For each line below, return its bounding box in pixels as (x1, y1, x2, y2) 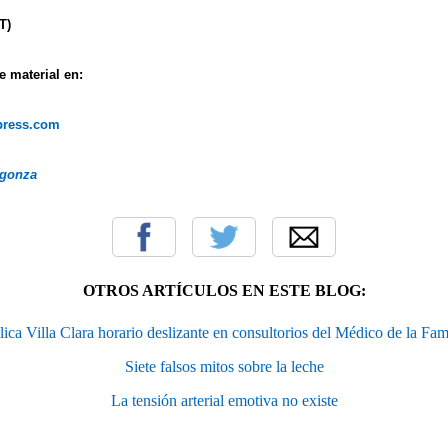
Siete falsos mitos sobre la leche (124, 357, 324, 375)
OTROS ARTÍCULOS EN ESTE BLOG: (82, 281, 366, 299)
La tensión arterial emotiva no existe (110, 391, 338, 409)
